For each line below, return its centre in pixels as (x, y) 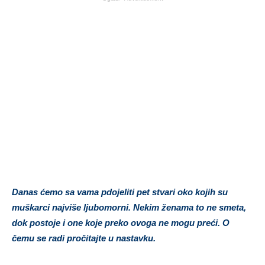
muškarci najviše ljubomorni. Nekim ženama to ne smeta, (129, 207)
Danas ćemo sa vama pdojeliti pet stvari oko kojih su (120, 192)
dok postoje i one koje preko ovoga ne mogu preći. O (121, 222)
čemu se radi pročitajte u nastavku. (84, 238)
